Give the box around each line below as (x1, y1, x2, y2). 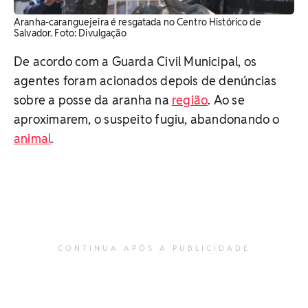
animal (14, 130, 52, 146)
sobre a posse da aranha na (14, 91, 172, 108)
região (171, 91, 208, 108)
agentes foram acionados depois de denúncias (14, 72, 277, 89)
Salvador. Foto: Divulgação (14, 26, 126, 39)
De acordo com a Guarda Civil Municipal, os (14, 53, 257, 69)
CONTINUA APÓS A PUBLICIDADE (58, 243, 250, 253)
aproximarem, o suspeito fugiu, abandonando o (14, 111, 280, 127)
